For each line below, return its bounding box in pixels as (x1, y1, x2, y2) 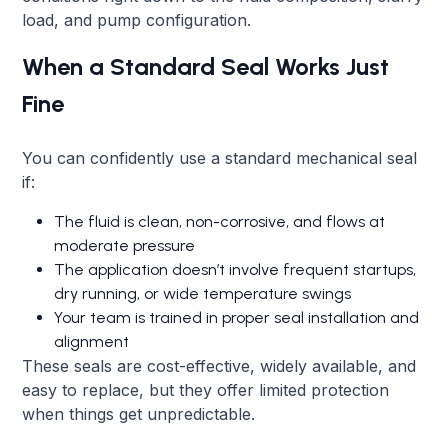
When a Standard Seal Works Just (22, 51, 390, 81)
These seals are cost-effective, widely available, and (22, 355, 417, 376)
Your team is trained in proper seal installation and (54, 307, 420, 327)
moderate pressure (54, 235, 196, 255)
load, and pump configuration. (22, 9, 252, 30)
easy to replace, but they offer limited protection (22, 379, 390, 400)
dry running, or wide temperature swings (54, 283, 352, 303)
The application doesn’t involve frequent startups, (54, 259, 417, 279)
